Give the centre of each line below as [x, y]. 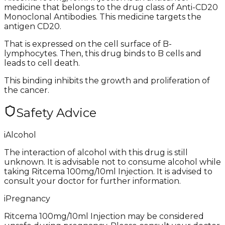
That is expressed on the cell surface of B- [88, 44]
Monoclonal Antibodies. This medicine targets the [103, 17]
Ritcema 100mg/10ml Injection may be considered [104, 216]
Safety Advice [56, 113]
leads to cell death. [42, 63]
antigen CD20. [33, 26]
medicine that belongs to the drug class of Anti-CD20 [111, 7]
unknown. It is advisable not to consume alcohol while [113, 162]
